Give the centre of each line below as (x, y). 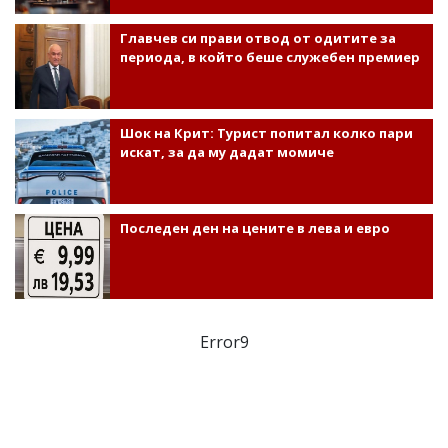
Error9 (224, 341)
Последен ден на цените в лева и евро (254, 227)
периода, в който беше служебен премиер (269, 56)
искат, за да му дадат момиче (226, 151)
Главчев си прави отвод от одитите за (257, 37)
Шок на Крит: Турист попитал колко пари (266, 132)
